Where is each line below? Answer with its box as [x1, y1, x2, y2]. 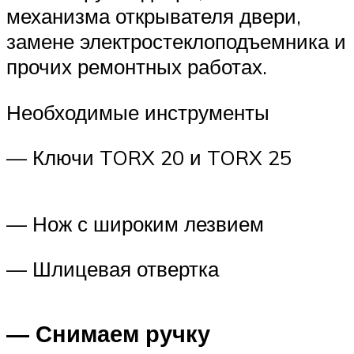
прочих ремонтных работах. [6, 54, 267, 80]
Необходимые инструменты [6, 99, 269, 125]
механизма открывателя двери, [6, 3, 301, 29]
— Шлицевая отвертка [6, 256, 219, 282]
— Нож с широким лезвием [6, 210, 264, 236]
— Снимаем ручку [6, 319, 210, 348]
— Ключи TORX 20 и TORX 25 [6, 145, 292, 171]
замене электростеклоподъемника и [6, 28, 346, 55]
